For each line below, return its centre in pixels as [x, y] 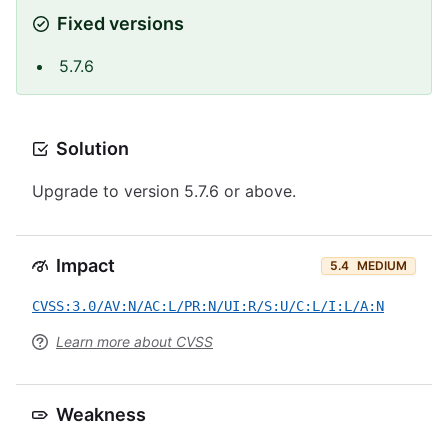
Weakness [101, 414]
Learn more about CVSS [134, 341]
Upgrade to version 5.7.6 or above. [164, 191]
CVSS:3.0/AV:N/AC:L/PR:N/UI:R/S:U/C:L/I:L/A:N [208, 306]
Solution [92, 148]
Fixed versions [120, 23]
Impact [85, 265]
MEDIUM [382, 265]
